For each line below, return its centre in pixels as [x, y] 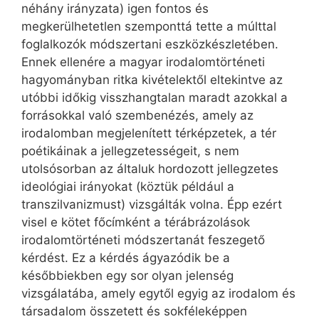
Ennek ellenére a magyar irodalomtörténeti [143, 62]
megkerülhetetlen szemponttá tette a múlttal [149, 26]
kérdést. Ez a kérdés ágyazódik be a [126, 257]
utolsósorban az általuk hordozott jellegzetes [150, 168]
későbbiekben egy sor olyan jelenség [127, 275]
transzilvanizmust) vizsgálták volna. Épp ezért [152, 204]
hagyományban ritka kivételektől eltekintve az [152, 79]
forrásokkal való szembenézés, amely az [137, 115]
